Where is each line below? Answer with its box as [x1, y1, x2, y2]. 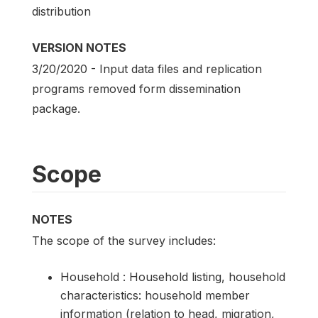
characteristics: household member [60, 287, 250, 302]
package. [32, 101, 80, 116]
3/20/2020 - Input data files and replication [32, 61, 262, 76]
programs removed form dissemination [32, 81, 241, 96]
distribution [32, 4, 91, 18]
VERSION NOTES [32, 40, 126, 55]
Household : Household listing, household [60, 269, 285, 284]
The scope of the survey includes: [32, 233, 216, 248]
